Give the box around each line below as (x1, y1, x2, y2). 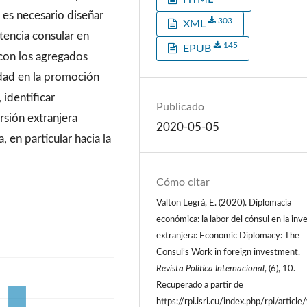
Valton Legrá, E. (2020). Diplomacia (156, 198, 292, 207)
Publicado (156, 101, 205, 113)
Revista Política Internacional (156, 264, 265, 273)
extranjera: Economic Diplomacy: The (156, 231, 300, 240)
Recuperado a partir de (156, 280, 244, 289)
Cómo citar (156, 176, 210, 188)
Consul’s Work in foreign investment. (156, 247, 301, 256)
